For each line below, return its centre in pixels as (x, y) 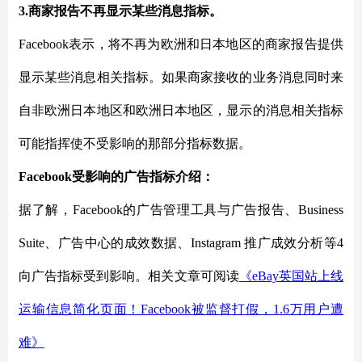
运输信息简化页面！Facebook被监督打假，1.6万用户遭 (181, 309)
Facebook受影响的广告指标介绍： (116, 177)
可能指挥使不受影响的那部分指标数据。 (135, 143)
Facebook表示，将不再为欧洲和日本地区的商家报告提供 (181, 44)
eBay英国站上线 (298, 276)
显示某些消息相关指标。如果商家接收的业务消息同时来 (181, 77)
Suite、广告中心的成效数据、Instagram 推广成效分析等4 (181, 243)
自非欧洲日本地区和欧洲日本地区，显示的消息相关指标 (181, 110)
